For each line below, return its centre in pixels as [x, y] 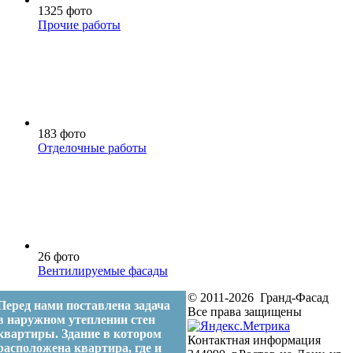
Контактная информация [254, 340]
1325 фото [65, 10]
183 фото [62, 133]
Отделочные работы [92, 147]
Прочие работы [79, 24]
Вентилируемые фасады [103, 270]
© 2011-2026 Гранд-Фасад [258, 297]
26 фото [59, 256]
